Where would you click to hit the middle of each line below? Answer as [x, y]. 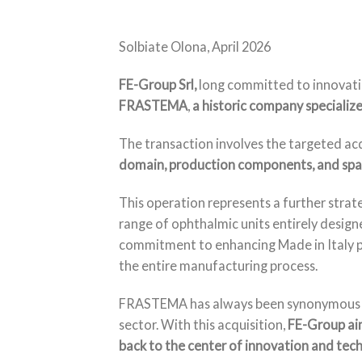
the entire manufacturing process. [218, 266]
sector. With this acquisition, [203, 325]
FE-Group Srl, [158, 84]
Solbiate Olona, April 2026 [195, 46]
